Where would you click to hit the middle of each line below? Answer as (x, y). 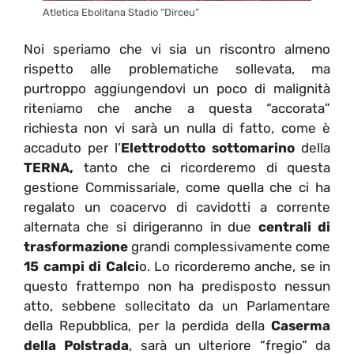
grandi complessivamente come (229, 247)
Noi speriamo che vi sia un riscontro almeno (177, 49)
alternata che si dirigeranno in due (141, 227)
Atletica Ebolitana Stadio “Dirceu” (121, 12)
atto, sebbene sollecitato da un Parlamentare (177, 306)
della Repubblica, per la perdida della (147, 326)
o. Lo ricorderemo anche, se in (234, 267)
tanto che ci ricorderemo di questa (202, 168)
